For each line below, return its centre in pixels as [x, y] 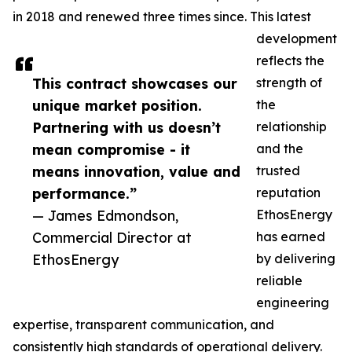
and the [280, 148]
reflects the [290, 60]
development [297, 38]
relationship [291, 126]
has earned [291, 236]
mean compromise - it [111, 149]
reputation [288, 192]
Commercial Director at [112, 237]
